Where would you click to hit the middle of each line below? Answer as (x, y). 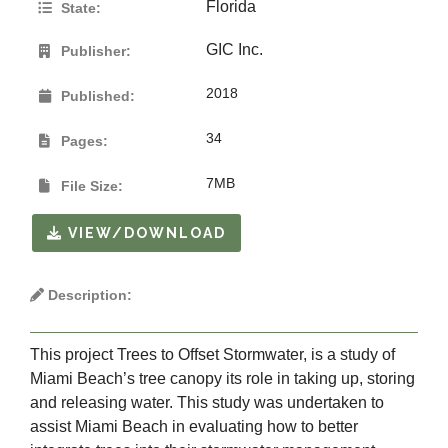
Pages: (83, 141)
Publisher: (94, 51)
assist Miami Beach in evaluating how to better (194, 426)
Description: (88, 295)
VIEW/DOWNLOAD (145, 233)
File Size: (90, 186)
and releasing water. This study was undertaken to (207, 402)
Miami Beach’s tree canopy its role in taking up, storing (223, 378)
